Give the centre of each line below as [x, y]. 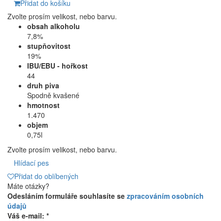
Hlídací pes [31, 163]
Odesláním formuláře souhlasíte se [67, 196]
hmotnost [43, 105]
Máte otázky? [28, 186]
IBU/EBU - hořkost [57, 66]
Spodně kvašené [53, 95]
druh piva [43, 86]
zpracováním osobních [165, 196]
